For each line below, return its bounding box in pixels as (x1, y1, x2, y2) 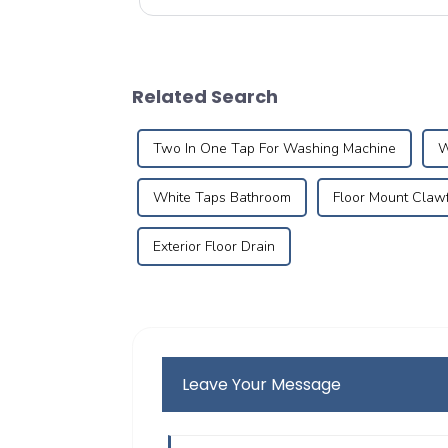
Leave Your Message (182, 373, 342, 397)
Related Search (132, 84, 278, 110)
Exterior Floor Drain (153, 237, 275, 257)
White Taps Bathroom (153, 188, 291, 208)
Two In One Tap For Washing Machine (153, 139, 396, 159)
